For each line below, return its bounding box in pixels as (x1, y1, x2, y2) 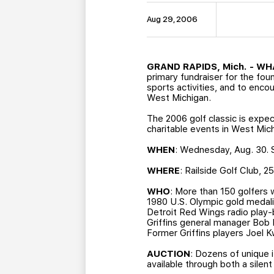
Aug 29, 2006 (147, 15, 198, 24)
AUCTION (147, 248, 191, 260)
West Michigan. (147, 92, 212, 104)
